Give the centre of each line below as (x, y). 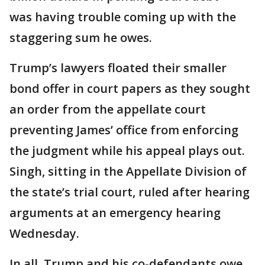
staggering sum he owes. (81, 38)
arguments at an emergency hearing (115, 213)
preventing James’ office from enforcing (124, 130)
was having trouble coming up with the (123, 17)
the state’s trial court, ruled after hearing (130, 192)
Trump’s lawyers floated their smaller (118, 68)
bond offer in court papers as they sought (130, 89)
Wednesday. (44, 234)
